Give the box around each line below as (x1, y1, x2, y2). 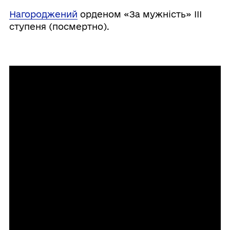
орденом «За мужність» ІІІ (77, 9, 202, 20)
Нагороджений (9, 9, 78, 20)
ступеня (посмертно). (9, 22, 109, 32)
